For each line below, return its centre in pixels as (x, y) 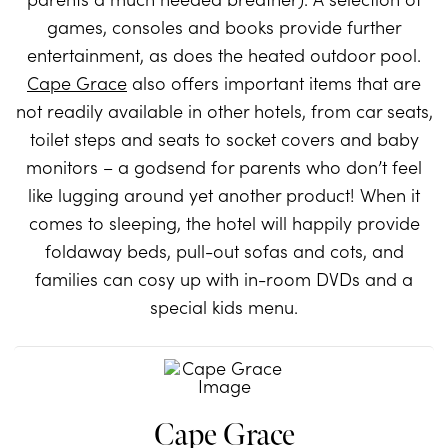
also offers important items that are (274, 83)
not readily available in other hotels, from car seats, (224, 111)
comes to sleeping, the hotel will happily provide (224, 223)
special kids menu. (224, 307)
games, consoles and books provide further (224, 27)
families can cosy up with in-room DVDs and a (224, 279)
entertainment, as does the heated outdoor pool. (224, 55)
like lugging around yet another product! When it (224, 195)
